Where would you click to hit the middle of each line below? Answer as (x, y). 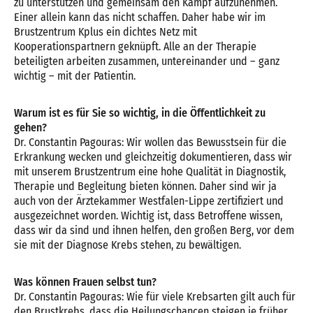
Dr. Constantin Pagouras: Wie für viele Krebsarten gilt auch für (155, 297)
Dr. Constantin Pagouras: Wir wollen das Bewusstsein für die (150, 142)
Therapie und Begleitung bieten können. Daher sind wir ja (145, 186)
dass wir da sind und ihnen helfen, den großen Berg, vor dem (154, 230)
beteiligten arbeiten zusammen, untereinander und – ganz (147, 61)
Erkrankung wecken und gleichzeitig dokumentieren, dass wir (153, 157)
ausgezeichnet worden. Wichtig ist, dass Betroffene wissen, (148, 216)
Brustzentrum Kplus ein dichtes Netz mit (105, 32)
